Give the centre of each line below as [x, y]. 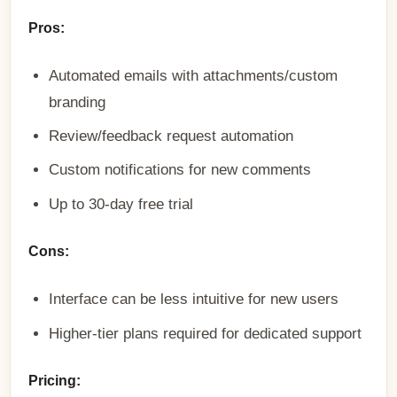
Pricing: [55, 381]
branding [78, 101]
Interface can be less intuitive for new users [194, 299]
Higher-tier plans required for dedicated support [206, 333]
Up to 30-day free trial [121, 203]
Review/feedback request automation [171, 136]
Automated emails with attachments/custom [194, 75]
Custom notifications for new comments [180, 170]
